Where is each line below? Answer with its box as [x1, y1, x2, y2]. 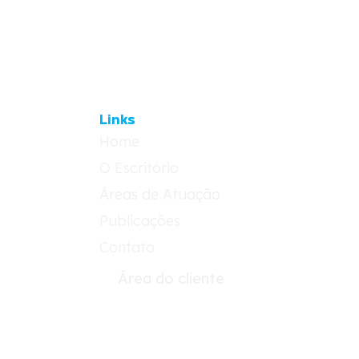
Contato [99, 238, 155, 257]
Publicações [99, 212, 181, 231]
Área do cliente [117, 269, 224, 288]
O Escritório [99, 159, 179, 178]
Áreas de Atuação [99, 185, 221, 204]
